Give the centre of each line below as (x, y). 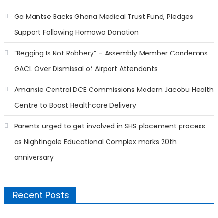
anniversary (34, 157)
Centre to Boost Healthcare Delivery (75, 105)
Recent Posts (41, 195)
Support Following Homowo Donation (76, 32)
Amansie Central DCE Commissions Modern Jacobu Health (114, 89)
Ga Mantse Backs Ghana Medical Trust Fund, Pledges (103, 16)
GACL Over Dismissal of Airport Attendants (86, 68)
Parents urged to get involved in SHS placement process (109, 126)
